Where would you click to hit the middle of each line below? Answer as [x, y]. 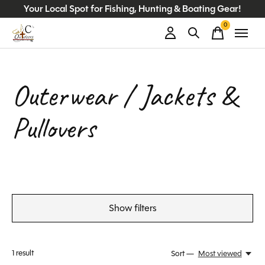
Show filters [132, 208]
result [24, 253]
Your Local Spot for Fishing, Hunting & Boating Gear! [132, 9]
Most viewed [220, 253]
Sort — [183, 253]
